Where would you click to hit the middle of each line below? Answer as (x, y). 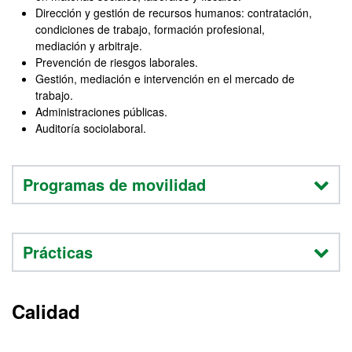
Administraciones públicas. (101, 112)
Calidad (46, 312)
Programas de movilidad (114, 185)
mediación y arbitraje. (89, 46)
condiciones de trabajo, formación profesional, (150, 29)
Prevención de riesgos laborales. (117, 62)
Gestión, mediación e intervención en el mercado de (165, 79)
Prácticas (58, 252)
